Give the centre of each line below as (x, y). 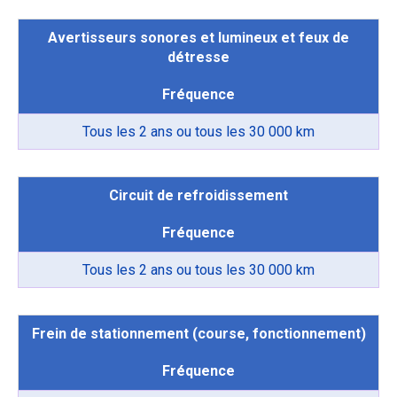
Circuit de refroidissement (198, 196)
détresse (198, 58)
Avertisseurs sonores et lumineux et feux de (198, 38)
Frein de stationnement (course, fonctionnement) (198, 334)
